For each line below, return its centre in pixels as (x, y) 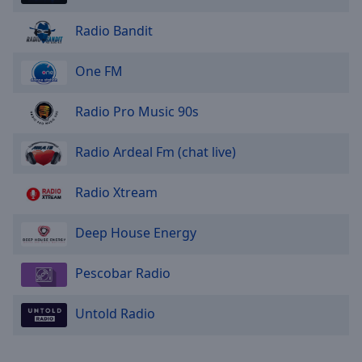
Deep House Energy (136, 233)
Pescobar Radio (123, 274)
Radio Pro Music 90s (137, 112)
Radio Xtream (116, 193)
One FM (99, 72)
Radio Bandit (114, 31)
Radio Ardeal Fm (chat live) (156, 152)
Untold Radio (115, 314)
